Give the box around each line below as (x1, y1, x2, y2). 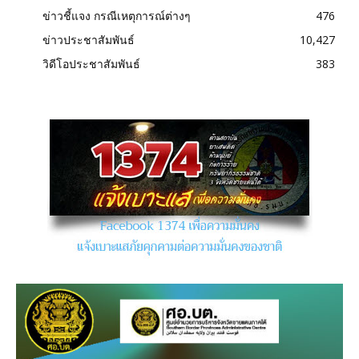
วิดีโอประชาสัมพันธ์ (42, 56, 140, 72)
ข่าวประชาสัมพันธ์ (42, 32, 135, 48)
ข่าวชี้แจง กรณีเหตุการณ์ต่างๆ (42, 8, 191, 24)
